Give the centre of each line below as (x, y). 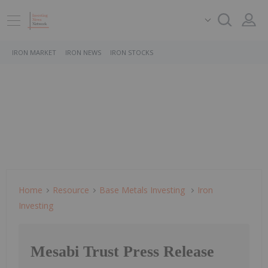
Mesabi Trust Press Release (122, 252)
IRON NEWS (83, 52)
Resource (71, 190)
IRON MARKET (34, 52)
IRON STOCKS (132, 52)
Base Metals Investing (143, 190)
